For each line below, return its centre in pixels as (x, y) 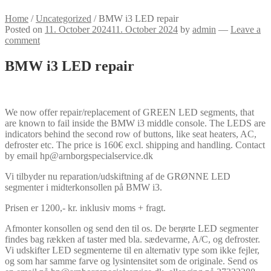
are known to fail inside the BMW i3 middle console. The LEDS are (135, 123)
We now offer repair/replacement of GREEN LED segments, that (129, 112)
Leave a (246, 29)
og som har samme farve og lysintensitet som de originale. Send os (131, 261)
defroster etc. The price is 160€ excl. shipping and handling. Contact (135, 145)
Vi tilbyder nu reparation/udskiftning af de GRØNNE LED (118, 176)
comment (22, 40)
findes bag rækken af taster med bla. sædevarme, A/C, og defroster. (132, 239)
